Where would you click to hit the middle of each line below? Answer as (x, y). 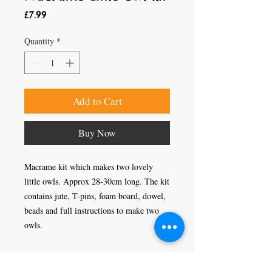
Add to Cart (97, 101)
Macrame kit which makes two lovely (89, 167)
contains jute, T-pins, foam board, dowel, (95, 196)
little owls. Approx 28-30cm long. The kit (97, 181)
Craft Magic (36, 263)
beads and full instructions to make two (92, 210)
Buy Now (97, 133)
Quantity (39, 41)
